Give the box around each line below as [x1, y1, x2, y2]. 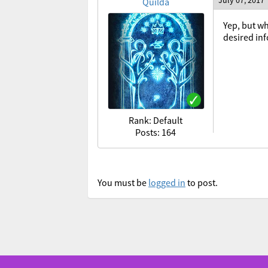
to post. [185, 176, 218, 188]
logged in [148, 176, 185, 188]
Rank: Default [129, 114, 182, 126]
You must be [98, 176, 148, 188]
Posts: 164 [135, 126, 176, 138]
